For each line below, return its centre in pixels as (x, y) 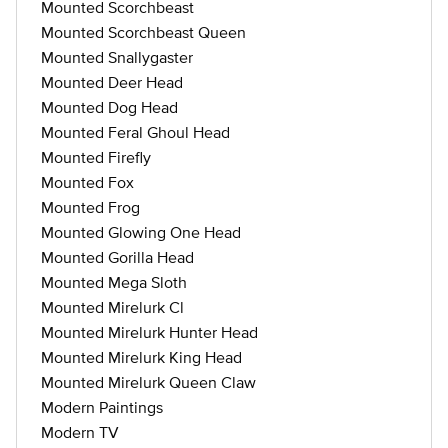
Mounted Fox (87, 182)
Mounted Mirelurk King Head (141, 357)
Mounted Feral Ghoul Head (135, 132)
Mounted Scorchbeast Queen (143, 32)
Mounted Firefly (96, 157)
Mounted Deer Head (112, 82)
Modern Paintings (102, 407)
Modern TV (80, 432)
